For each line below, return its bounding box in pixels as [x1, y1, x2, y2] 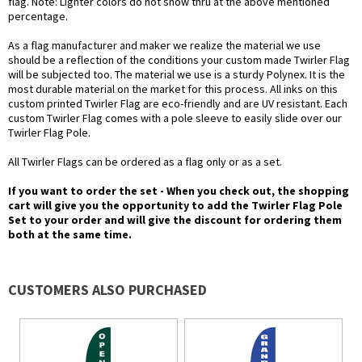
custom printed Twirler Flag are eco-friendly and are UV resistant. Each [8, 96, 347, 112]
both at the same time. [8, 227, 132, 242]
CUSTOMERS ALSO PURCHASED [8, 280, 207, 300]
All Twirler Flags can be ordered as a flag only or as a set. [8, 154, 282, 170]
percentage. [8, 9, 68, 24]
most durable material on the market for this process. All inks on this [8, 82, 338, 97]
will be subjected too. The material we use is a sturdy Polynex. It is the [8, 67, 345, 82]
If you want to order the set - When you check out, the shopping [8, 183, 349, 199]
